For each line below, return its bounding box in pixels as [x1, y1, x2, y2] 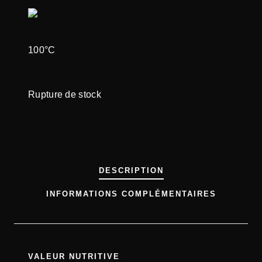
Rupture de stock [28, 89, 101, 99]
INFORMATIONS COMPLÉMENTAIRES [46, 189, 216, 198]
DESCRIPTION [98, 166, 164, 175]
